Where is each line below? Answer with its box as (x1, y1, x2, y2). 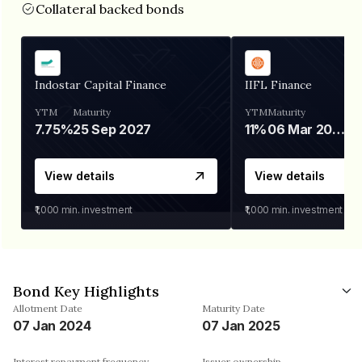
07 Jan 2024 (13, 317, 91, 334)
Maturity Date (202, 301, 265, 314)
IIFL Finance (245, 77, 312, 92)
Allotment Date (13, 301, 82, 314)
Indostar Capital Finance (35, 77, 166, 92)
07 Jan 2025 (202, 317, 280, 334)
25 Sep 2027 (73, 120, 151, 137)
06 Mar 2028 (332, 120, 346, 137)
